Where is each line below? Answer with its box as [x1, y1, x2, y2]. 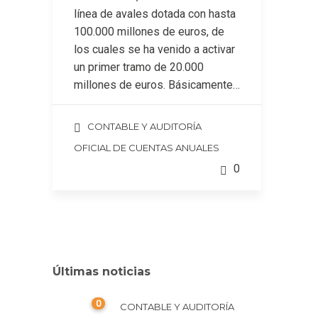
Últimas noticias [53, 265, 150, 278]
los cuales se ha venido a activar [74, 43, 235, 56]
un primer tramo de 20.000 [74, 60, 204, 74]
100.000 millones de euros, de [74, 25, 224, 38]
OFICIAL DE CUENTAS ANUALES [74, 142, 219, 153]
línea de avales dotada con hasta [74, 7, 236, 21]
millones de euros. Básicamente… [74, 78, 240, 92]
